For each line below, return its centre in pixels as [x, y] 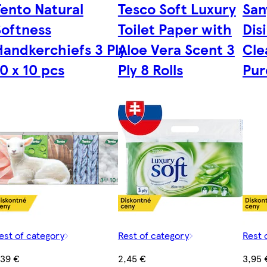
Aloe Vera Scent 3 [176, 49]
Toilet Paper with [175, 29]
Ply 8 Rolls [150, 69]
